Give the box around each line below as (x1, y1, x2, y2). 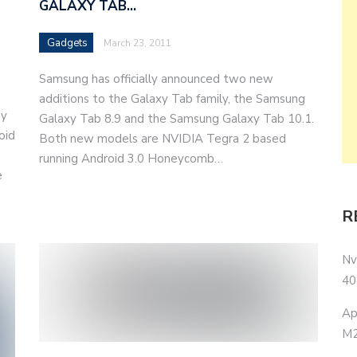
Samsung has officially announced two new (39, 70, 273, 87)
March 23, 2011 (104, 36, 171, 49)
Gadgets (47, 35, 88, 50)
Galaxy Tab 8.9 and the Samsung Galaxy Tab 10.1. (39, 110, 314, 127)
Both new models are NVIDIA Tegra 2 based (39, 130, 286, 147)
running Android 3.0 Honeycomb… (39, 150, 223, 167)
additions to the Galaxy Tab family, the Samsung (39, 90, 305, 107)
